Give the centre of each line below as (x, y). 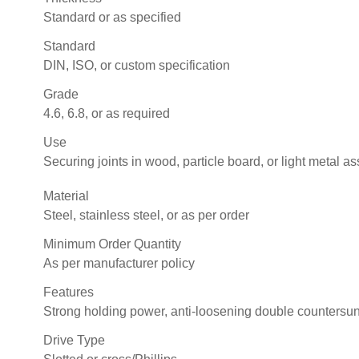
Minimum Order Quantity (112, 244)
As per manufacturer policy (119, 263)
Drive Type (74, 340)
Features (69, 292)
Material (66, 196)
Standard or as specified (112, 17)
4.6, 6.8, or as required (107, 113)
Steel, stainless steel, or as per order (146, 215)
